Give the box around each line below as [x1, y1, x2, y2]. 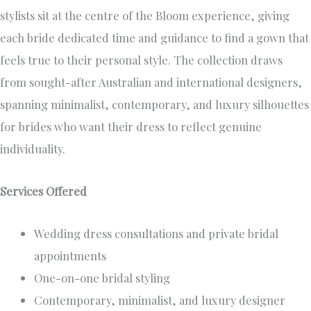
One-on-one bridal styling [34, 269, 171, 285]
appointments [34, 247, 107, 263]
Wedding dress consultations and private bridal [34, 225, 279, 241]
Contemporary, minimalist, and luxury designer [34, 292, 286, 308]
